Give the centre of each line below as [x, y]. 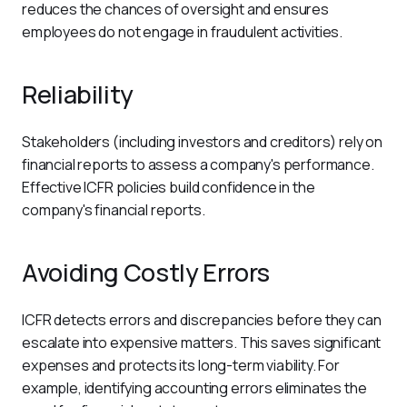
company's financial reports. [115, 210]
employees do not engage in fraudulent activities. [183, 32]
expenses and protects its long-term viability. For [182, 365]
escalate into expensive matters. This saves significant [203, 342]
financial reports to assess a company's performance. [199, 164]
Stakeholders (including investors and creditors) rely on [203, 142]
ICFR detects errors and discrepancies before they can [203, 320]
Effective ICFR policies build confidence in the [170, 187]
